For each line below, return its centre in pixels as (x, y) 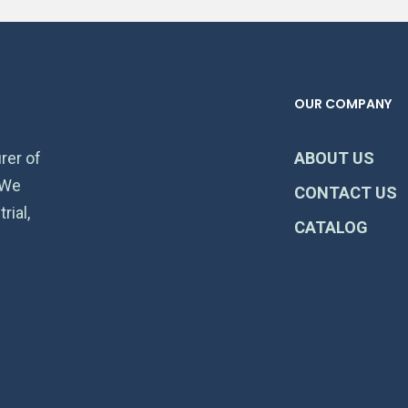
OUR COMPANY (342, 104)
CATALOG (331, 227)
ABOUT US (334, 158)
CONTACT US (345, 193)
